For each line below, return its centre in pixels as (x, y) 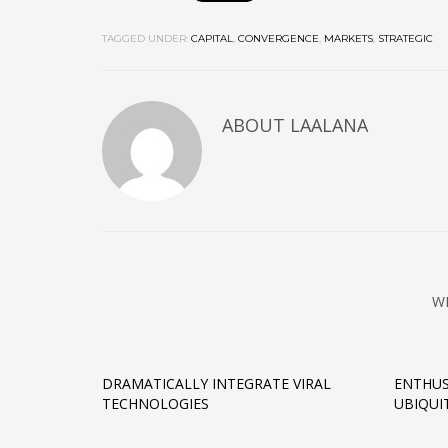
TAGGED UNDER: (145, 38)
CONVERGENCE (278, 38)
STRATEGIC (405, 38)
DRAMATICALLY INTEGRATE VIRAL (216, 383)
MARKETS (348, 38)
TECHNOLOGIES (155, 403)
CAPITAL (212, 38)
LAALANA (329, 125)
